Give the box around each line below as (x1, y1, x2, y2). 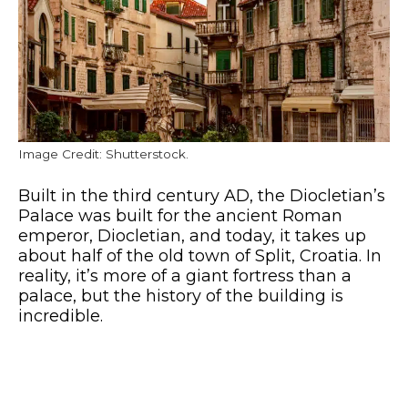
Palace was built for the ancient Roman (18, 206, 342, 227)
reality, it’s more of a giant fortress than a (18, 266, 352, 287)
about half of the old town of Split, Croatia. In (18, 246, 382, 267)
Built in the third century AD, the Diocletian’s (18, 186, 385, 207)
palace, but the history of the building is (18, 286, 343, 307)
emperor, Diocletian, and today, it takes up (18, 226, 366, 247)
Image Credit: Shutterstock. (18, 147, 189, 162)
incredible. (18, 306, 103, 327)
